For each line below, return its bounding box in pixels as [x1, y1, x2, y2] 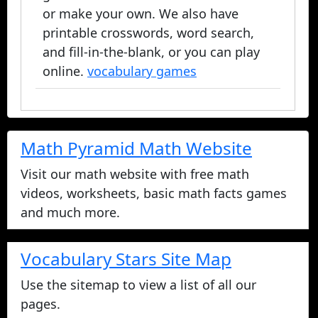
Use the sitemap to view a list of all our [21, 275, 256, 293]
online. [43, 62, 87, 79]
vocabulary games [87, 62, 197, 79]
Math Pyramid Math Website [21, 136, 252, 160]
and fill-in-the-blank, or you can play [43, 43, 260, 60]
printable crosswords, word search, [43, 23, 254, 41]
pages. [21, 295, 60, 312]
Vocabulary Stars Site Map [21, 246, 231, 270]
